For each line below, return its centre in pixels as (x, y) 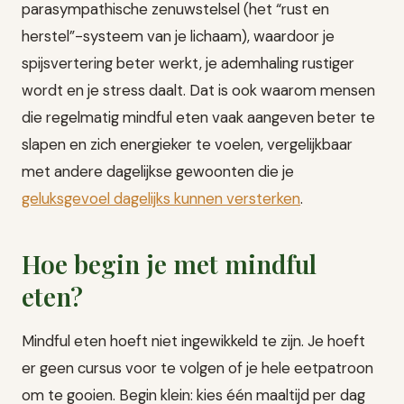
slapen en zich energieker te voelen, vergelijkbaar (187, 144)
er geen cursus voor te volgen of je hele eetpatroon (197, 367)
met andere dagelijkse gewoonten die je (158, 171)
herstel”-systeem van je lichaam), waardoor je (178, 36)
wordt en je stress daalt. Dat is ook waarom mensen (198, 90)
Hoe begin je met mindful (169, 263)
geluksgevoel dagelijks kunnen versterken (161, 198)
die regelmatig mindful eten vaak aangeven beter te (198, 117)
